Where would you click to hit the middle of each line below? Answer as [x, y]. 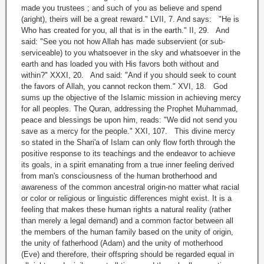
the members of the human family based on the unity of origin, [127, 232]
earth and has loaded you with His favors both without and [120, 64]
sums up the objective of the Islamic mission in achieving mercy [131, 98]
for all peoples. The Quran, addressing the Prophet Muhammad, [130, 109]
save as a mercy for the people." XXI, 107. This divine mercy [128, 131]
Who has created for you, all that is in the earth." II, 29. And [125, 31]
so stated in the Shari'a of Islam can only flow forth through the [128, 143]
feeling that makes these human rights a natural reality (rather [126, 210]
